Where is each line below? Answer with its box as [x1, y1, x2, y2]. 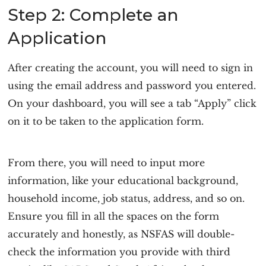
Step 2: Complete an [8, 5, 179, 25]
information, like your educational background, [8, 175, 239, 186]
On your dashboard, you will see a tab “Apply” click [8, 97, 257, 109]
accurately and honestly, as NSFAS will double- [8, 228, 235, 240]
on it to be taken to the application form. [8, 115, 204, 127]
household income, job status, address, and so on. [8, 192, 245, 204]
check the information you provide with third [8, 246, 231, 258]
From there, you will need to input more [8, 157, 205, 169]
